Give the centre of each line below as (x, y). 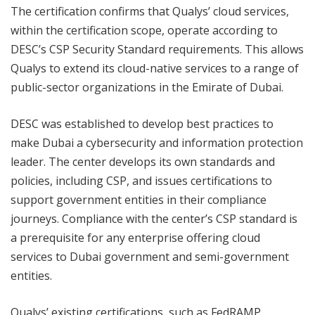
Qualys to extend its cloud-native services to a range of (155, 69)
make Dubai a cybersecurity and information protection (157, 143)
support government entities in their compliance (139, 200)
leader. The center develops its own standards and (143, 162)
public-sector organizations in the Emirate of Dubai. (147, 88)
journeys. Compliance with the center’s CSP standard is (154, 219)
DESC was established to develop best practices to (142, 124)
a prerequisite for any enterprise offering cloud (135, 238)
